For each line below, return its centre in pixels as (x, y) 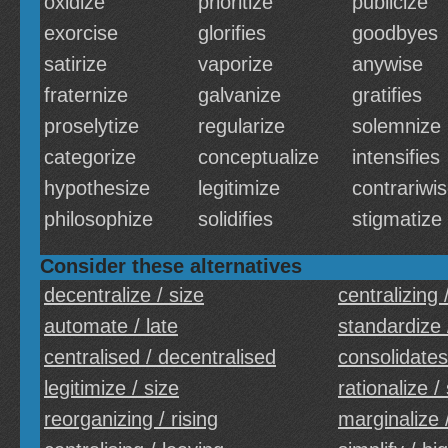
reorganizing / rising (131, 419)
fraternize (86, 95)
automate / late (111, 326)
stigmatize (397, 219)
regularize (241, 126)
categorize (90, 157)
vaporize (235, 64)
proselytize (91, 126)
